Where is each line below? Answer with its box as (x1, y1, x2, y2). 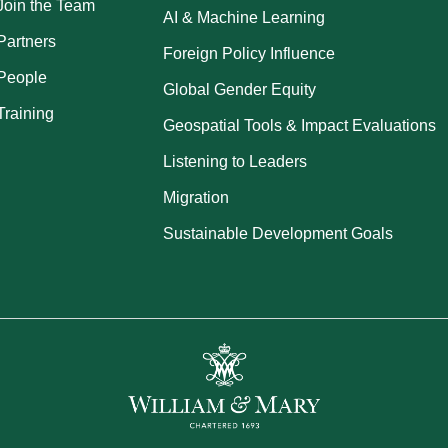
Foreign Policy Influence (163, 45, 336, 62)
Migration (163, 189, 230, 206)
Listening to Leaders (163, 153, 308, 170)
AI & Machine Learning (163, 9, 326, 26)
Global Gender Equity (163, 81, 317, 98)
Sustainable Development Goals (163, 225, 394, 242)
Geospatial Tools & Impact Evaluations (163, 117, 437, 134)
